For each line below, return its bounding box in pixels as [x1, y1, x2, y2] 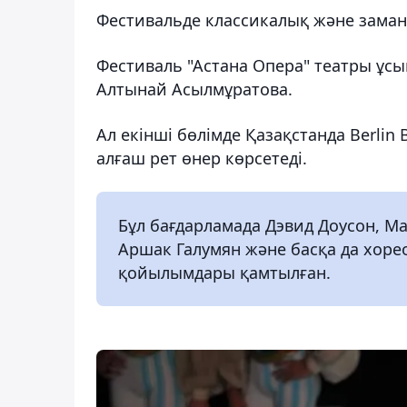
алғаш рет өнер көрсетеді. [96, 146, 307, 169]
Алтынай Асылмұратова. [96, 77, 293, 100]
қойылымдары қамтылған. [118, 261, 331, 283]
